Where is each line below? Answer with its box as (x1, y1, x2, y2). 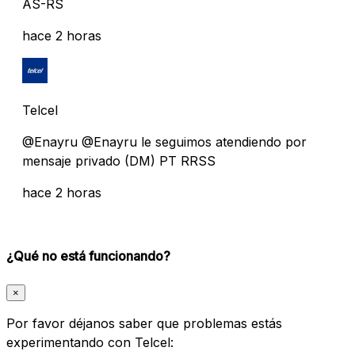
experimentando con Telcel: (6, 334, 174, 351)
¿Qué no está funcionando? (6, 247, 170, 264)
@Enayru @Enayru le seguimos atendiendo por (22, 133, 307, 150)
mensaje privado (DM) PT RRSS (22, 152, 216, 169)
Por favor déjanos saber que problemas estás (6, 315, 282, 332)
